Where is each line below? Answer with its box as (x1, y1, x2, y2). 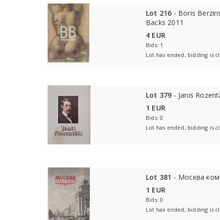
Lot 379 (146, 90, 172, 100)
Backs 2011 (146, 18, 184, 27)
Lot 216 (146, 8, 172, 18)
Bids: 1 (146, 41, 164, 49)
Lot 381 (146, 172, 172, 182)
